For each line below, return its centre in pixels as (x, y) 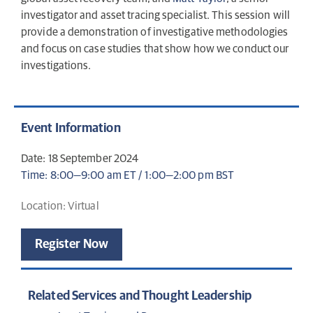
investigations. (56, 66)
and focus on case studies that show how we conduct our (155, 49)
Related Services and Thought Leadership (140, 296)
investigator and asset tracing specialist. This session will (156, 16)
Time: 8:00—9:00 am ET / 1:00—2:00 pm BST (130, 175)
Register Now (72, 244)
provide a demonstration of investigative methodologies (155, 32)
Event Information (71, 128)
